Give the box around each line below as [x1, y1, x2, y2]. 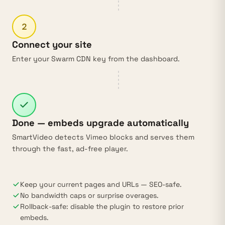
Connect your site [12, 39, 92, 50]
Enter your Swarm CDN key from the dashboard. [12, 54, 180, 63]
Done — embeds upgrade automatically [12, 117, 189, 129]
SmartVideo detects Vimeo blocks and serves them [12, 133, 194, 142]
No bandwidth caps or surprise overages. [20, 191, 159, 200]
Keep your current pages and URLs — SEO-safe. [20, 180, 182, 189]
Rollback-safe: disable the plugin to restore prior [20, 202, 184, 211]
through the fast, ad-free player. [12, 144, 128, 153]
